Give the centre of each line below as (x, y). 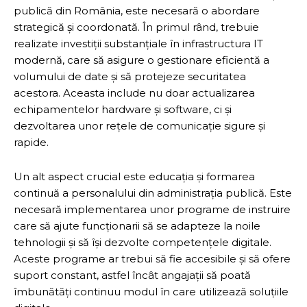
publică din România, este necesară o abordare (137, 10)
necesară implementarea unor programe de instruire (152, 209)
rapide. (31, 142)
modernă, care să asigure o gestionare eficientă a (142, 60)
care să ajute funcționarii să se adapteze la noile (137, 225)
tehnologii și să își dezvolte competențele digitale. (143, 242)
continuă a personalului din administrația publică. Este (153, 193)
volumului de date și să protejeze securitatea (130, 76)
